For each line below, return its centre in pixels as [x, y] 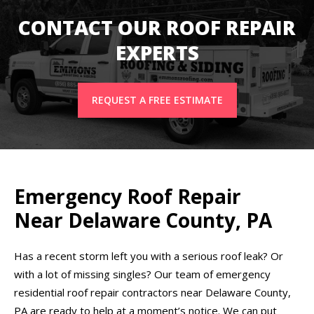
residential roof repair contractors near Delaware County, [152, 292]
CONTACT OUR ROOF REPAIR [157, 27]
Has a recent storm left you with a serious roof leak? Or [149, 255]
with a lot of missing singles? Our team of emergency [142, 274]
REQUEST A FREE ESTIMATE [157, 100]
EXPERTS [157, 52]
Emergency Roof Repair [128, 196]
